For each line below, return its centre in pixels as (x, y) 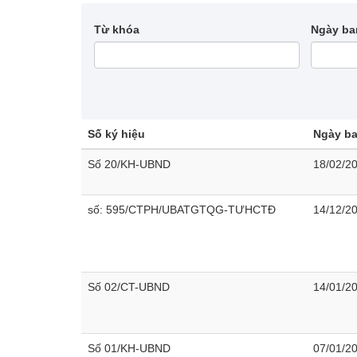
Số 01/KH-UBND (129, 348)
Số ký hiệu (116, 134)
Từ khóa (117, 29)
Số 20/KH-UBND (129, 164)
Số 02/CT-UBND (129, 287)
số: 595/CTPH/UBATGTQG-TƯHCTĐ (182, 210)
